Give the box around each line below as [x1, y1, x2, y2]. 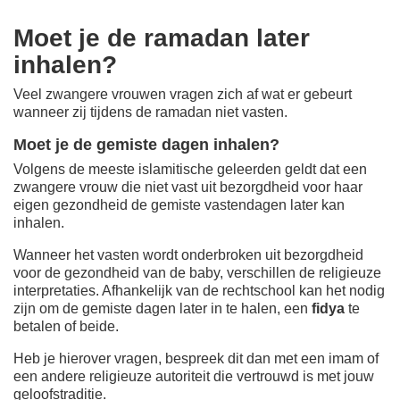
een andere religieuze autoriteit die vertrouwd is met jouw [13, 368, 374, 384]
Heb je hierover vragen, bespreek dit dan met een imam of [13, 350, 379, 366]
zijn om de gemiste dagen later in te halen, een [13, 300, 312, 316]
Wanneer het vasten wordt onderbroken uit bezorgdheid [13, 246, 363, 262]
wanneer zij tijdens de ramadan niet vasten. [13, 104, 287, 120]
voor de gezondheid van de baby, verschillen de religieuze [13, 264, 381, 280]
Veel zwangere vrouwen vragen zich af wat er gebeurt [13, 86, 352, 102]
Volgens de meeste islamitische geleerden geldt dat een [13, 161, 367, 177]
